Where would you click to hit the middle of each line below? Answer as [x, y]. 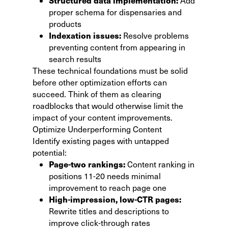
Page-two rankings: [87, 164]
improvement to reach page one [108, 187]
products [65, 23]
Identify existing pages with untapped [101, 140]
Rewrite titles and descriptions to [109, 211]
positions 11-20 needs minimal [105, 176]
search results [75, 59]
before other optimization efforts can [100, 82]
